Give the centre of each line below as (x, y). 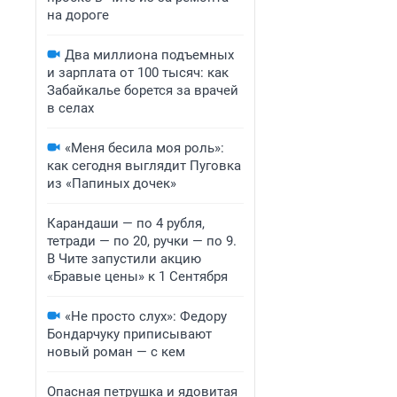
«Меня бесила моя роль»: (144, 148)
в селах (70, 108)
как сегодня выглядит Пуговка (144, 166)
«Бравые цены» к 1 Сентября (137, 276)
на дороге (78, 15)
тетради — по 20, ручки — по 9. (142, 241)
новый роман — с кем (116, 352)
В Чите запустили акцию (124, 259)
